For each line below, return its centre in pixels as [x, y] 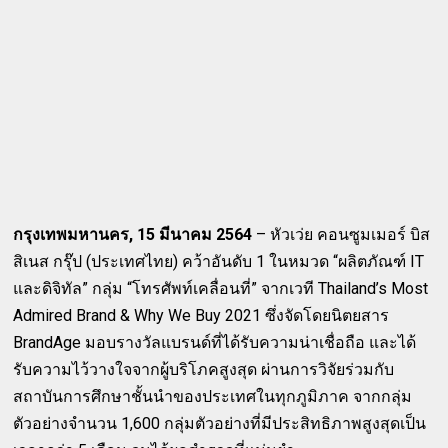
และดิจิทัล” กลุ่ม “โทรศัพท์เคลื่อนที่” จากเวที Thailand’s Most [221, 288]
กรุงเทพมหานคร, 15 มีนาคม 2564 [133, 234]
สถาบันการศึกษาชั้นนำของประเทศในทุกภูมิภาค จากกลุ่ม [213, 396]
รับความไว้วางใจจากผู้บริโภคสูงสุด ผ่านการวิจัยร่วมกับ [204, 369]
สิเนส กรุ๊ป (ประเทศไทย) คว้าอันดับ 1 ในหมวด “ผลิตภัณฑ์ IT [219, 261]
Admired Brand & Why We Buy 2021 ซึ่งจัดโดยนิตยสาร [201, 315]
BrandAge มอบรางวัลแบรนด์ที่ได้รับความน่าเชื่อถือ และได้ [215, 342]
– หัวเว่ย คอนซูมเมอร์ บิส [341, 234]
